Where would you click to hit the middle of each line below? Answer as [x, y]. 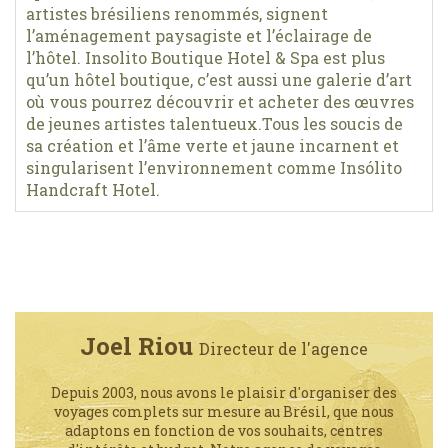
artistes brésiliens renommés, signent [177, 13]
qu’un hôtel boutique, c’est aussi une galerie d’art [219, 79]
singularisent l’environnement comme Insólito [214, 167]
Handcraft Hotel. [93, 189]
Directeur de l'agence [283, 348]
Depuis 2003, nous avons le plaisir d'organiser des [224, 392]
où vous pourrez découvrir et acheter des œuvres [220, 101]
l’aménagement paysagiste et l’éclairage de [199, 35]
